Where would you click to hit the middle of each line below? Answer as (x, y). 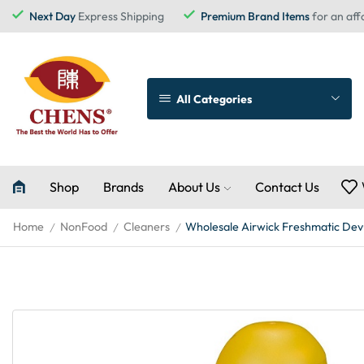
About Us (194, 186)
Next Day (52, 16)
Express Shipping (120, 16)
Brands (123, 186)
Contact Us (288, 186)
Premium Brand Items (255, 16)
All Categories (214, 99)
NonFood (84, 226)
